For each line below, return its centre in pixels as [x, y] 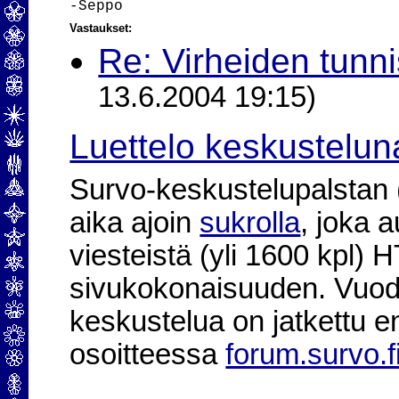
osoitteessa [148, 354]
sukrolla [250, 223]
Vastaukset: [101, 28]
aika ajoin [135, 223]
